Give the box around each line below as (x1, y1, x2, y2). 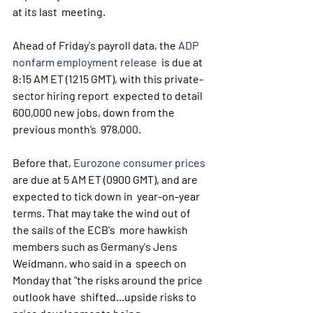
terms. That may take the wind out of (13, 206, 193, 219)
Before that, (13, 156, 73, 169)
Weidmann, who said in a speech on (13, 256, 189, 270)
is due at (157, 55, 205, 68)
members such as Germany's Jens (13, 240, 180, 253)
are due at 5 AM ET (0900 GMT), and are (13, 173, 200, 186)
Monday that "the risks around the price (13, 273, 205, 286)
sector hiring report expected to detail (13, 89, 205, 102)
